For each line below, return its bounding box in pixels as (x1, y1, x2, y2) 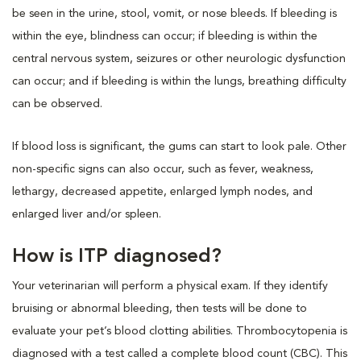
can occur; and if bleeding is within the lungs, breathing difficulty (12, 75, 346, 87)
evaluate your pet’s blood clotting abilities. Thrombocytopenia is (12, 325, 347, 337)
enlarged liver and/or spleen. (12, 208, 161, 220)
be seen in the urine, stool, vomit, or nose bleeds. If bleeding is (12, 7, 337, 19)
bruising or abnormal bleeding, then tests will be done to (12, 302, 307, 314)
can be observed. (12, 98, 106, 110)
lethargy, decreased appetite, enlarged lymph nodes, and (12, 185, 313, 197)
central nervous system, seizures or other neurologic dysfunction (12, 52, 346, 64)
